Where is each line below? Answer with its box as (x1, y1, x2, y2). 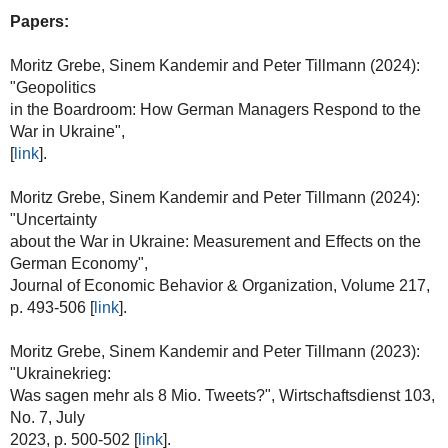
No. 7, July (9, 408, 85, 426)
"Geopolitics (9, 78, 96, 96)
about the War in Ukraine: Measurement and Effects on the (9, 232, 421, 250)
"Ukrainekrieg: (9, 364, 111, 382)
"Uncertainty (9, 210, 97, 228)
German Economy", (9, 254, 148, 272)
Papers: (9, 12, 69, 30)
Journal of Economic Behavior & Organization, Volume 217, (9, 276, 430, 294)
